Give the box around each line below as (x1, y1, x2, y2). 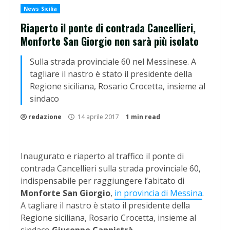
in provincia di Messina (114, 187, 202, 199)
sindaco (30, 93, 59, 105)
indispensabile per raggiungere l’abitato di (21, 175, 184, 187)
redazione (28, 112, 62, 122)
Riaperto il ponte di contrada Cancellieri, (21, 20, 196, 36)
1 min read (126, 112, 160, 122)
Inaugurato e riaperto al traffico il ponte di (21, 150, 184, 162)
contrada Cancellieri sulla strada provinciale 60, (21, 163, 201, 175)
